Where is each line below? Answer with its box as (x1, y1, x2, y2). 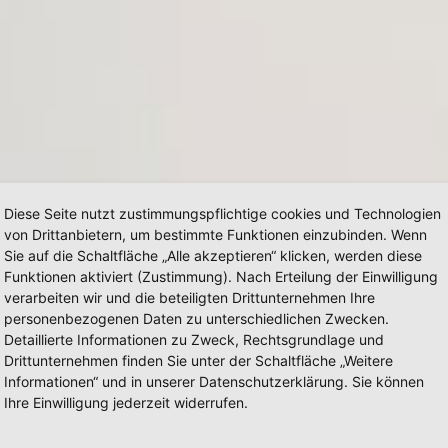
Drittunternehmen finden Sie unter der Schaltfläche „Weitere (4, 352, 393, 369)
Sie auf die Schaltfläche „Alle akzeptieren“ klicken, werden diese (4, 247, 422, 264)
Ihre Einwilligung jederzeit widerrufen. (4, 394, 248, 411)
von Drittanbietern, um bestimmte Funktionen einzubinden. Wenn (4, 226, 427, 243)
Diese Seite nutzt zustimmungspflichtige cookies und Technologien (4, 205, 441, 222)
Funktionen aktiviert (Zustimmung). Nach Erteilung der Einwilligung (4, 268, 438, 285)
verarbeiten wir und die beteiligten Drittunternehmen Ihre (4, 289, 375, 306)
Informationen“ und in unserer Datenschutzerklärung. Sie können (4, 373, 424, 390)
